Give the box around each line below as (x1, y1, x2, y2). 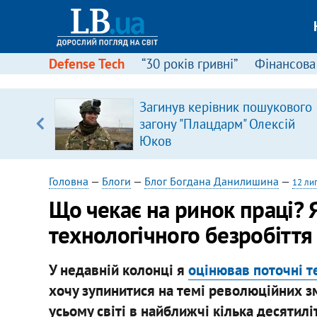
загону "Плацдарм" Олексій (139, 115, 295, 132)
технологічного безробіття (48, 219, 313, 250)
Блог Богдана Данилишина (144, 174, 279, 188)
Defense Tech (48, 55, 125, 72)
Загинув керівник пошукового (139, 98, 312, 115)
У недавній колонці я (48, 260, 188, 279)
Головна (48, 174, 88, 188)
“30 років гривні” (141, 55, 238, 72)
